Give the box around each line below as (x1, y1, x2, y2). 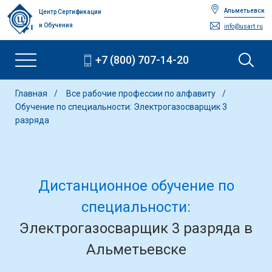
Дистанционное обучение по (38, 177, 234, 194)
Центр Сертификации (39, 8, 101, 15)
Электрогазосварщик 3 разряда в (19, 220, 253, 237)
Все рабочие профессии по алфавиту (66, 89, 217, 98)
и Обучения (39, 22, 73, 29)
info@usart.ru (224, 23, 263, 30)
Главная (15, 89, 47, 98)
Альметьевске (86, 241, 186, 258)
